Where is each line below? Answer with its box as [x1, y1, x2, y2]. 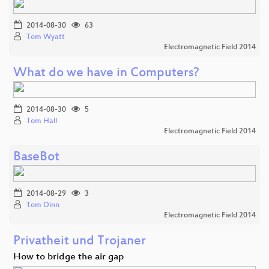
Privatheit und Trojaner [13, 234, 146, 249]
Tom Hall [26, 116, 57, 125]
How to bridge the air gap [13, 251, 124, 263]
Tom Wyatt [26, 32, 65, 41]
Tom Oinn [26, 201, 59, 210]
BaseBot [13, 150, 59, 165]
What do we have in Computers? [13, 65, 199, 81]
